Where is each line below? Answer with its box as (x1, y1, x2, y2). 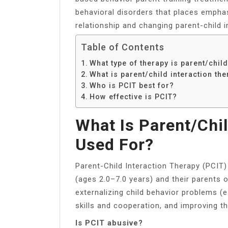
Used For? (75, 134, 154, 154)
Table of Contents (81, 41, 164, 52)
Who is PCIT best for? (89, 81, 174, 90)
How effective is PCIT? (89, 92, 177, 101)
